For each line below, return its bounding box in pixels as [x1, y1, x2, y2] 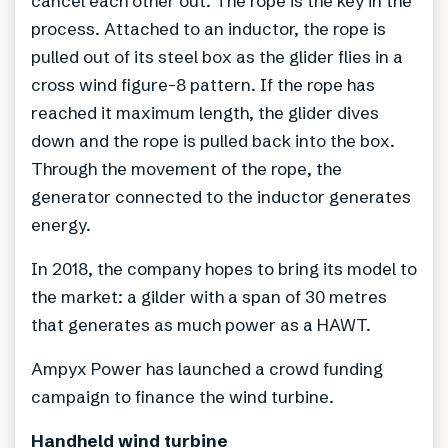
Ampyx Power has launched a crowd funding [31, 357, 383, 379]
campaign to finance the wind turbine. [31, 385, 334, 407]
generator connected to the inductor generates [31, 185, 411, 207]
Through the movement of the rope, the [31, 157, 342, 179]
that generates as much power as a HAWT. [31, 313, 371, 335]
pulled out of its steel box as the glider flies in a [31, 45, 403, 67]
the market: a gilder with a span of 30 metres [31, 285, 387, 307]
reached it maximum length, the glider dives [31, 101, 379, 123]
